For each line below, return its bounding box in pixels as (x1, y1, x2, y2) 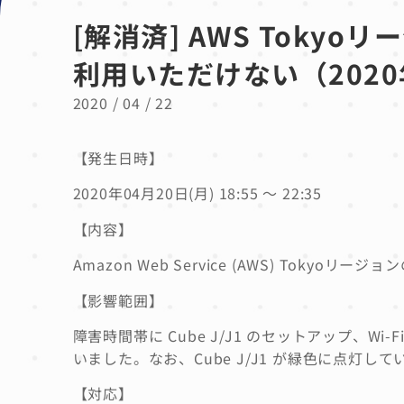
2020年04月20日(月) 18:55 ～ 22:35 (72, 182, 323, 205)
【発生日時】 (72, 147, 164, 169)
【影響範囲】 (72, 289, 164, 311)
